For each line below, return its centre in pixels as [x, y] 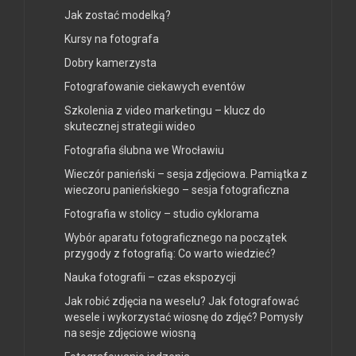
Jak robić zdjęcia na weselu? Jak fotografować [182, 301]
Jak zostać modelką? [118, 15]
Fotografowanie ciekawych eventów [155, 86]
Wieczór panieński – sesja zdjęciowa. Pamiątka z [186, 174]
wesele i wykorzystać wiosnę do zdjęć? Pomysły [184, 317]
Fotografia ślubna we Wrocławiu [144, 150]
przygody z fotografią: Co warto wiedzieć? [170, 253]
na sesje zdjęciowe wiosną [130, 333]
